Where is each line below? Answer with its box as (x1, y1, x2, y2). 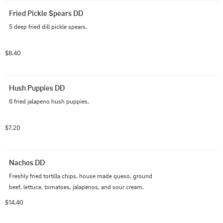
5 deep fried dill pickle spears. (9, 22, 87, 30)
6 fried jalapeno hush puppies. (9, 97, 89, 105)
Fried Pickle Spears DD (9, 8, 83, 18)
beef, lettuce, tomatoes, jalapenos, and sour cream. (9, 183, 144, 191)
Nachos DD (9, 157, 45, 167)
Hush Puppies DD (9, 83, 65, 93)
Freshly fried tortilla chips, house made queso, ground (9, 172, 152, 180)
